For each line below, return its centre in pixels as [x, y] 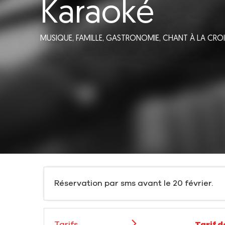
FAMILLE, [91, 38]
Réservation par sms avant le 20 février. [134, 184]
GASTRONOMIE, [134, 38]
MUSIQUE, [58, 38]
